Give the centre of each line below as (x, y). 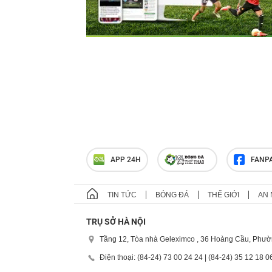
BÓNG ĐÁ (172, 195)
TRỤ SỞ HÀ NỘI (116, 222)
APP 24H (126, 160)
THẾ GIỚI (223, 195)
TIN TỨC (122, 195)
